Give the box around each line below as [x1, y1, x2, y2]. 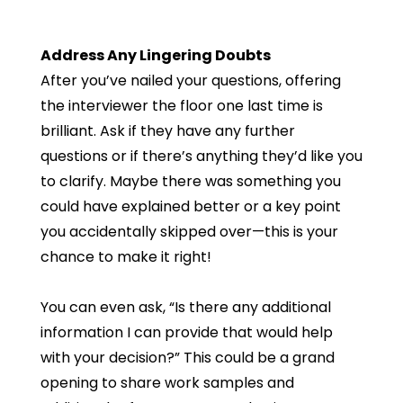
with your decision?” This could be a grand [40, 347, 335, 368]
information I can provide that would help [40, 322, 333, 343]
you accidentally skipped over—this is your [40, 221, 338, 242]
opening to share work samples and [40, 372, 294, 393]
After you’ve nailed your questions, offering [40, 70, 341, 91]
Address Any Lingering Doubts [40, 45, 271, 66]
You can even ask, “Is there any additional [40, 297, 331, 318]
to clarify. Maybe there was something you [40, 171, 341, 192]
